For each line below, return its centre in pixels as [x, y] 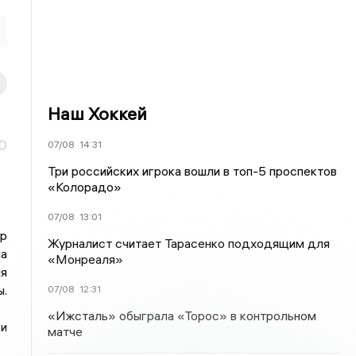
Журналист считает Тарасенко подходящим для [189, 243]
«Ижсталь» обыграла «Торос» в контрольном [182, 315]
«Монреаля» [86, 259]
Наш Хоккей [98, 114]
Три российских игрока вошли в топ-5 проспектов [193, 171]
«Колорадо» [85, 187]
